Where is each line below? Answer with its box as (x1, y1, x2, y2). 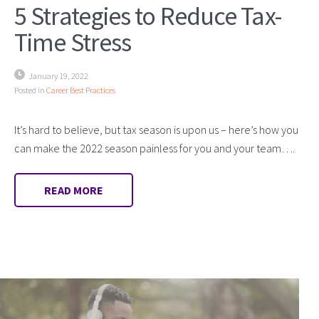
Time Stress (14, 26, 132, 58)
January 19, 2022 (28, 70, 88, 81)
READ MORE (44, 182, 103, 197)
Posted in (14, 84, 46, 95)
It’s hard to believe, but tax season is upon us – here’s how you (14, 122, 298, 137)
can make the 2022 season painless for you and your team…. (14, 140, 295, 155)
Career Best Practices (46, 84, 115, 95)
